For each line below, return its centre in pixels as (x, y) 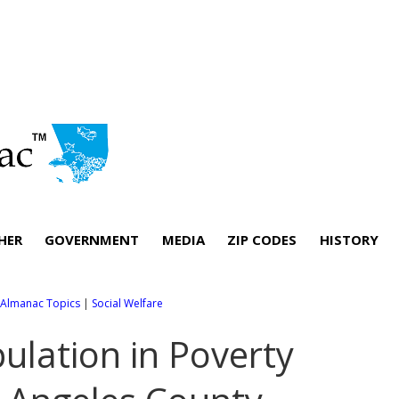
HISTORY (349, 239)
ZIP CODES (262, 239)
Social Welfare (127, 303)
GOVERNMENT (92, 239)
